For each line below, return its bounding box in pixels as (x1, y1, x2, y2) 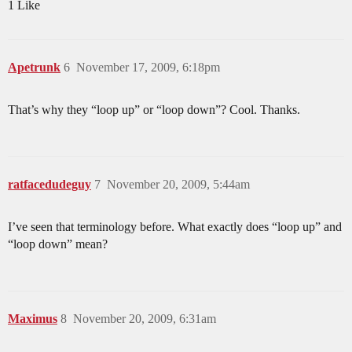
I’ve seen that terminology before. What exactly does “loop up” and (8, 220, 342, 234)
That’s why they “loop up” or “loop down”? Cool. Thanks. (8, 103, 300, 117)
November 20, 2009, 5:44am (107, 178, 250, 192)
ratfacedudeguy (8, 178, 91, 192)
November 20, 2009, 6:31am (73, 312, 216, 326)
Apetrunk (8, 60, 60, 75)
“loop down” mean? (8, 237, 108, 251)
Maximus (8, 312, 57, 326)
